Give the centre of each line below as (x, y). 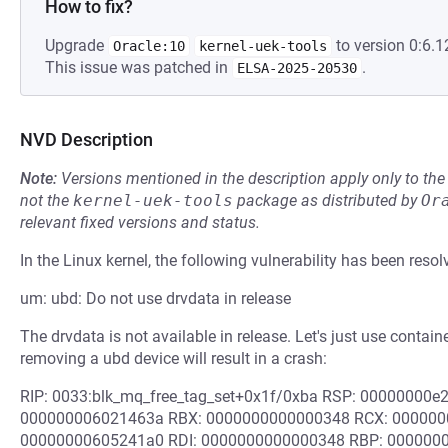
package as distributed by (327, 200)
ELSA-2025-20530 (297, 68)
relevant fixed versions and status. (140, 222)
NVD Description (86, 139)
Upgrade (76, 45)
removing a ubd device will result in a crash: (173, 358)
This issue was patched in (138, 67)
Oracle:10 (149, 46)
